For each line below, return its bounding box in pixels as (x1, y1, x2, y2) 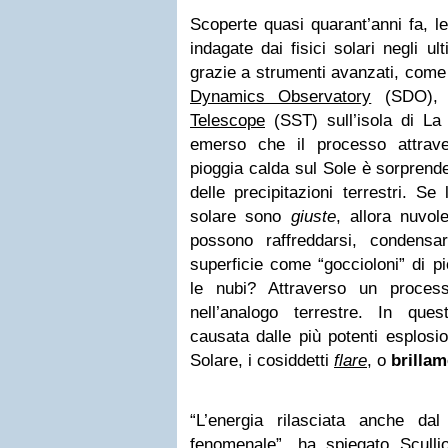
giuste (290, 207, 336, 226)
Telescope (190, 111, 265, 130)
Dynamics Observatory (190, 87, 372, 106)
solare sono (190, 207, 291, 226)
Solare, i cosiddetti (190, 351, 334, 370)
